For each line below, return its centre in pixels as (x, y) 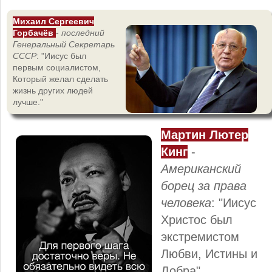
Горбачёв (34, 32)
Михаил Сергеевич (53, 21)
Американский (201, 168)
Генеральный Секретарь (64, 44)
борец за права (204, 185)
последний (83, 32)
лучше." (28, 102)
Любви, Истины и (209, 253)
